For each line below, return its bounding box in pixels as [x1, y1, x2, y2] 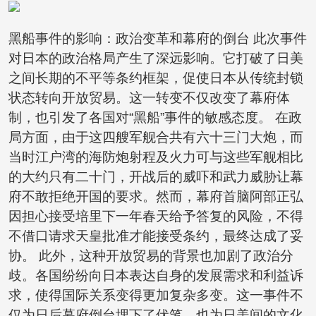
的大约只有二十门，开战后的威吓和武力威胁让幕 [8, 169, 303, 185]
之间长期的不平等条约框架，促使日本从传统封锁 [8, 71, 303, 86]
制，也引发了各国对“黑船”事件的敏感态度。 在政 [8, 110, 302, 126]
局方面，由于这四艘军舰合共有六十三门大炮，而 [8, 130, 303, 145]
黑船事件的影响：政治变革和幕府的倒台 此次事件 [8, 31, 307, 47]
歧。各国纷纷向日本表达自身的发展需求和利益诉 [8, 268, 303, 284]
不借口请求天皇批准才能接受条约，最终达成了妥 [8, 229, 303, 244]
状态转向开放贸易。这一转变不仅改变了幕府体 [8, 90, 290, 106]
